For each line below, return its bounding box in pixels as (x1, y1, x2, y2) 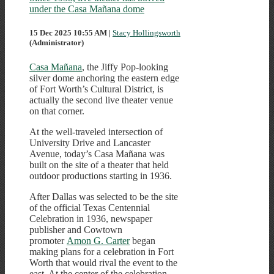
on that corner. (29, 105, 84, 116)
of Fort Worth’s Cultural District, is (29, 83, 163, 94)
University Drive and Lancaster (29, 137, 150, 148)
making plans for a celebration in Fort (29, 246, 174, 257)
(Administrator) (29, 38, 84, 48)
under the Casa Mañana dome (29, 4, 144, 15)
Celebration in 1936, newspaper (29, 213, 152, 224)
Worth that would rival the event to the (29, 257, 177, 268)
